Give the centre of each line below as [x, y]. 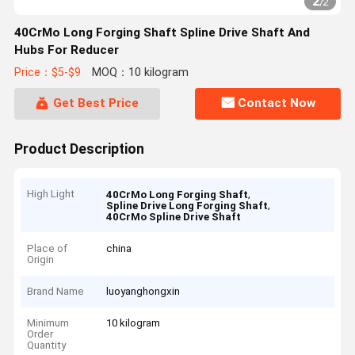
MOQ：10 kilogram [140, 73]
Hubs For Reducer [66, 50]
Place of [48, 248]
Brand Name [56, 292]
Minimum [48, 323]
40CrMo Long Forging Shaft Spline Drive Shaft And [162, 32]
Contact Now [277, 103]
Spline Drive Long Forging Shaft [187, 206]
